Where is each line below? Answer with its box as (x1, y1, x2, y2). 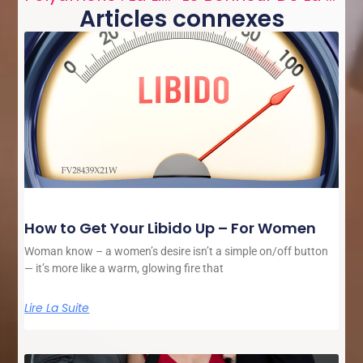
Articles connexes (79, 2, 284, 35)
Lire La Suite (24, 300, 90, 317)
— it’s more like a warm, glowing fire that (24, 262, 224, 275)
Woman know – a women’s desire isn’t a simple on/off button (24, 245, 329, 258)
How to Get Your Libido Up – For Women (24, 218, 317, 239)
